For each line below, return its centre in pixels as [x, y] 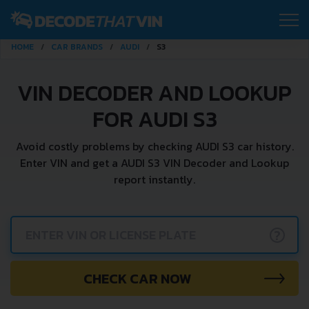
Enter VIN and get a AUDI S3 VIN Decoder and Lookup [154, 163]
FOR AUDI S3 [154, 119]
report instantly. [154, 179]
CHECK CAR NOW [137, 278]
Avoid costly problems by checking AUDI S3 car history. [154, 146]
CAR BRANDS [77, 47]
